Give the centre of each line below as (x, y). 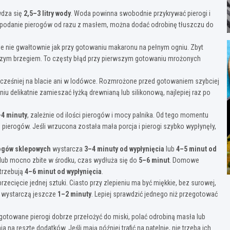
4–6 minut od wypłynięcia (63, 171)
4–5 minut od (196, 149)
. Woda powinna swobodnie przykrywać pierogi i (141, 13)
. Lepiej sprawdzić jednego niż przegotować (155, 194)
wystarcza (68, 149)
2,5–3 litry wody (47, 13)
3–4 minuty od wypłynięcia (124, 149)
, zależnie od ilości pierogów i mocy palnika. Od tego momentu (118, 115)
